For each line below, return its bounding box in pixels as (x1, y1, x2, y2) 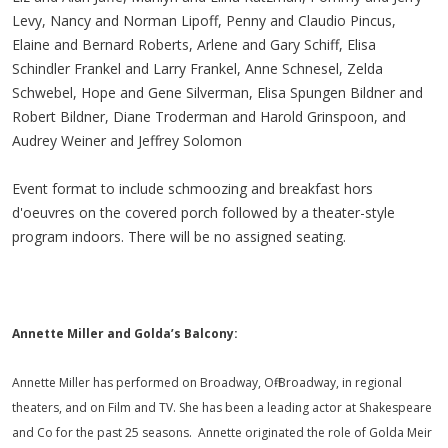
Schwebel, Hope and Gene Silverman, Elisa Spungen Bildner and (12, 82, 423, 102)
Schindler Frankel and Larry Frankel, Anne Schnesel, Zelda (12, 58, 383, 78)
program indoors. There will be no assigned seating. (12, 226, 346, 246)
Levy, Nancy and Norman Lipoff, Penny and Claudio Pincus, (12, 10, 396, 30)
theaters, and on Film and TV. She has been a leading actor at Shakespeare (12, 398, 432, 416)
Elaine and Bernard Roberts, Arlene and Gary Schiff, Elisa (12, 34, 376, 54)
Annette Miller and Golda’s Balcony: (12, 324, 238, 342)
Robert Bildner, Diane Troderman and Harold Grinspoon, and (12, 106, 406, 126)
